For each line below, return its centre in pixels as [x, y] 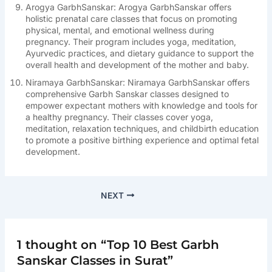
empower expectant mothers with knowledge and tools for [141, 105]
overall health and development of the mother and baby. [137, 65]
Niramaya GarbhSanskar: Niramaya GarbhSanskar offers [137, 82]
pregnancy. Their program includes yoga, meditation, [131, 42]
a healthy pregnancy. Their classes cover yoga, [119, 117]
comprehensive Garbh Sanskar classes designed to [127, 94]
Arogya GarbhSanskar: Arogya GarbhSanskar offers [128, 7]
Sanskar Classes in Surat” [95, 260]
